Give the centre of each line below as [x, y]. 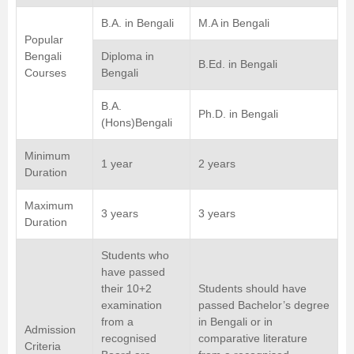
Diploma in [128, 56]
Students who [135, 255]
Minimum [47, 156]
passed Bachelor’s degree [264, 305]
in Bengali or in [235, 322]
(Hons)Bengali [137, 122]
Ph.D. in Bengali [238, 114]
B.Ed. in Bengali [238, 64]
